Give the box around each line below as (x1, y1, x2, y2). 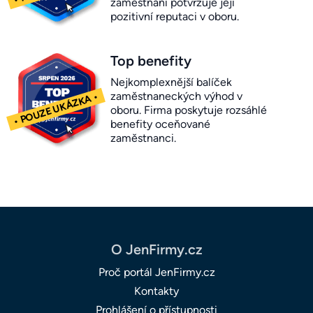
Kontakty (134, 284, 179, 298)
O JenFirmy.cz (110, 241, 203, 259)
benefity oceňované (110, 117, 210, 131)
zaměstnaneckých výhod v (110, 89, 242, 103)
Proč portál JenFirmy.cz (98, 265, 215, 279)
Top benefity (110, 52, 191, 70)
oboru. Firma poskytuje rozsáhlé (110, 103, 267, 117)
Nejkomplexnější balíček (110, 75, 232, 89)
